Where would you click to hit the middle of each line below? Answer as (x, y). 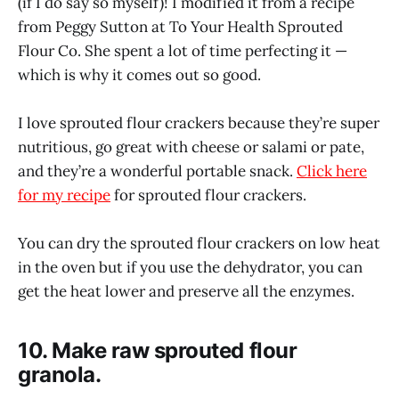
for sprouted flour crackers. (208, 195)
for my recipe (64, 195)
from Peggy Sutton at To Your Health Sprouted (180, 27)
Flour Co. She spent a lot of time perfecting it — (183, 51)
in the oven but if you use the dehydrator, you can (190, 268)
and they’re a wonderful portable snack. (157, 171)
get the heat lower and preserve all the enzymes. (186, 292)
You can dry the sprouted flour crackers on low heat (199, 244)
